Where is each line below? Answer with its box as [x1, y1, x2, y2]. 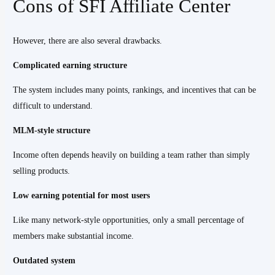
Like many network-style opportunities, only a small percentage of [13, 215, 245, 225]
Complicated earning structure [13, 60, 128, 70]
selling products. [13, 166, 71, 176]
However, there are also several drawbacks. [13, 36, 163, 45]
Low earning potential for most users [13, 190, 150, 200]
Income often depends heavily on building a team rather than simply [13, 150, 250, 160]
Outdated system [13, 255, 76, 265]
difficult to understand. [13, 101, 93, 110]
